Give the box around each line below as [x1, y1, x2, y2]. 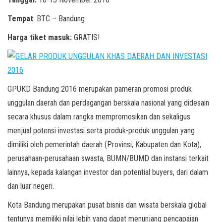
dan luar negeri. [7, 181, 54, 191]
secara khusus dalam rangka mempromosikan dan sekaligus [7, 112, 190, 121]
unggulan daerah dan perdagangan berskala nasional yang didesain [7, 98, 209, 108]
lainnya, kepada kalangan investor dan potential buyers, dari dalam [7, 167, 208, 177]
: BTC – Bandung [33, 14, 85, 23]
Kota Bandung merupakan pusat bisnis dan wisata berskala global [7, 200, 207, 210]
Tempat [7, 14, 33, 23]
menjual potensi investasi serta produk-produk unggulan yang [7, 126, 195, 135]
